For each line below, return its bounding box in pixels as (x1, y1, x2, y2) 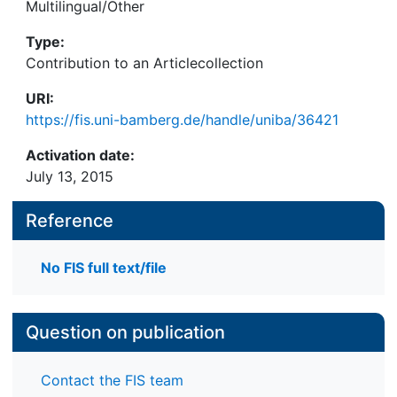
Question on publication (26, 322, 225, 344)
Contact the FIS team (41, 370, 183, 389)
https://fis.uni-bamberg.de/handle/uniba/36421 (26, 111, 339, 128)
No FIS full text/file (41, 259, 167, 277)
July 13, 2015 (26, 167, 113, 185)
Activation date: (26, 146, 135, 164)
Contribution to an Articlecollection (26, 54, 263, 72)
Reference (26, 210, 113, 231)
